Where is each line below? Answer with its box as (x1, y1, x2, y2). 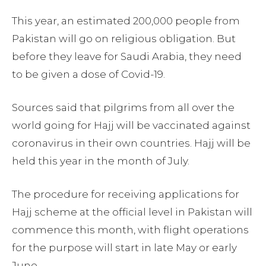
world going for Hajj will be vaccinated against (12, 119, 251, 131)
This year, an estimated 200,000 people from (12, 14, 240, 27)
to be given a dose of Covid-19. (12, 68, 165, 80)
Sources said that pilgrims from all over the (12, 101, 235, 113)
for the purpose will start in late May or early (12, 241, 237, 254)
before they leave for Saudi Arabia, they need (12, 50, 242, 62)
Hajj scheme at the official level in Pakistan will (12, 205, 252, 218)
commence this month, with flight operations (12, 223, 249, 236)
